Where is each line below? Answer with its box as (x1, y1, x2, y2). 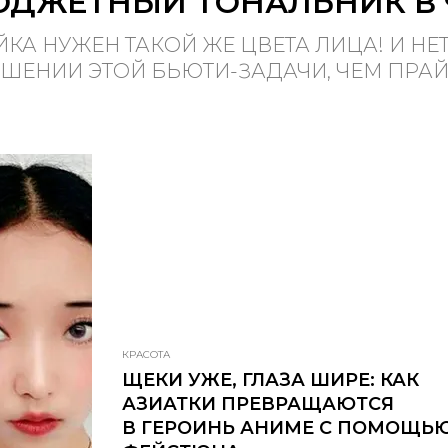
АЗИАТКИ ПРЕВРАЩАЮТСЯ (122, 392, 394, 415)
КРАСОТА (122, 347, 170, 361)
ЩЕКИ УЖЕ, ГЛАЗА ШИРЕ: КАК (122, 368, 419, 391)
